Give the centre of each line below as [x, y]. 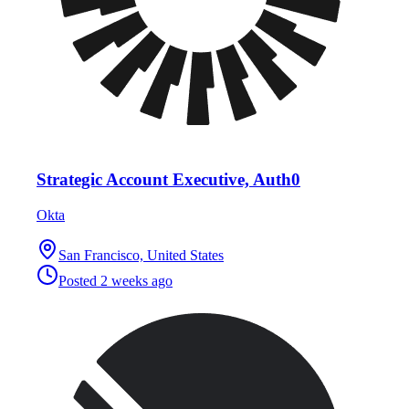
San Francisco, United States [141, 255]
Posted [79, 280]
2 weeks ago [136, 280]
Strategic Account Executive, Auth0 [168, 179]
